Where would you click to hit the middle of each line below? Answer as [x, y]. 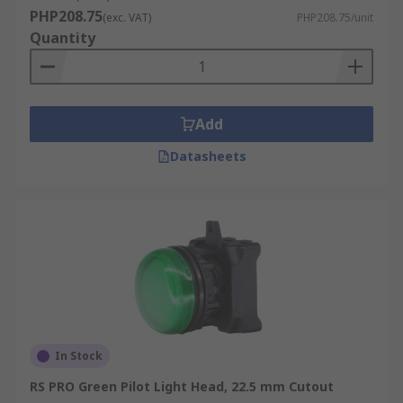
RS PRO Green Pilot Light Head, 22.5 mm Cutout [182, 386]
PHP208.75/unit [335, 18]
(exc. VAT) [127, 18]
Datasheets [208, 156]
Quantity [63, 38]
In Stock [79, 356]
